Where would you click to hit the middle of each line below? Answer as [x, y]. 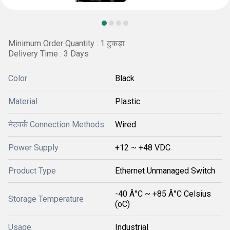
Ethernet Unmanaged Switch [165, 171]
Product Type [32, 171]
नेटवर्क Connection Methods [56, 124]
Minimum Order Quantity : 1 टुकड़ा [66, 43]
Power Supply [33, 148]
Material [23, 101]
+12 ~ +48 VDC [143, 148]
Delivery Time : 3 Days [49, 54]
